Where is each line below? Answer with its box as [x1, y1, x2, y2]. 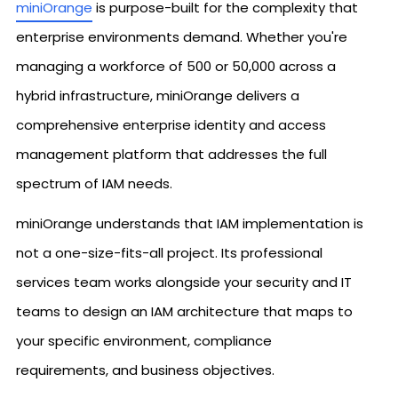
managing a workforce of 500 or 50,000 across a [16, 56, 336, 76]
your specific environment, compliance [16, 330, 272, 350]
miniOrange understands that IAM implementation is [16, 213, 363, 233]
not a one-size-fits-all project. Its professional [16, 243, 322, 262]
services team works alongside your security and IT [16, 272, 352, 291]
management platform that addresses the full [16, 144, 327, 163]
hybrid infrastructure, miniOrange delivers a [16, 85, 299, 105]
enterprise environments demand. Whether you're [16, 27, 347, 46]
